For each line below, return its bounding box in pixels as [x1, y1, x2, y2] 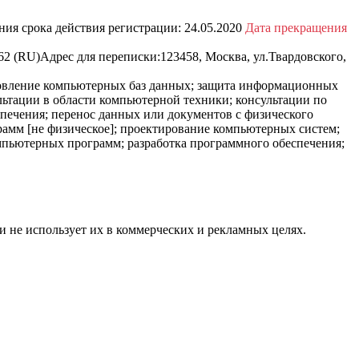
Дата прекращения [245, 20, 347, 34]
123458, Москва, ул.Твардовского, [160, 49, 346, 63]
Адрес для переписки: [40, 49, 160, 63]
